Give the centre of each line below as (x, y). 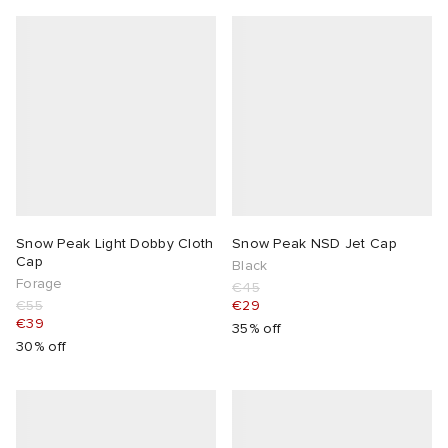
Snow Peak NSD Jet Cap (314, 244)
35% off (257, 329)
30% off (41, 347)
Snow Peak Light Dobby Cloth (115, 244)
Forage (39, 284)
